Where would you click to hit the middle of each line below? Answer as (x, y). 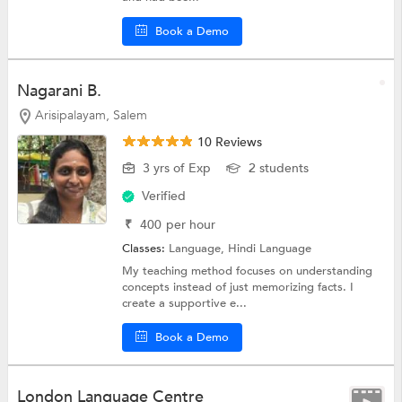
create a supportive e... (185, 304)
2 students (279, 169)
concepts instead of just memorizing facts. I (238, 288)
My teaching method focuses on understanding (248, 271)
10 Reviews (228, 143)
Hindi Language (270, 249)
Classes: (146, 249)
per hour (191, 225)
